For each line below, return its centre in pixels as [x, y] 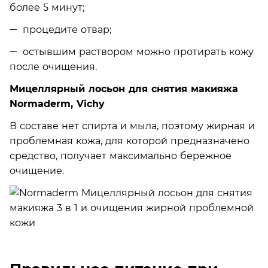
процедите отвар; [67, 29]
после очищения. [53, 66]
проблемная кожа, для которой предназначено [130, 141]
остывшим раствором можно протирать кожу [138, 51]
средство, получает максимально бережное [121, 156]
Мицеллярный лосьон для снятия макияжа [124, 89]
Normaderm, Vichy [57, 103]
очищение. [37, 170]
